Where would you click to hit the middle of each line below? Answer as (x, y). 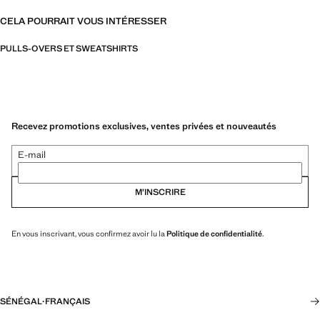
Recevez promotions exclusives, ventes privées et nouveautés (144, 126)
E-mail (32, 154)
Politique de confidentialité (214, 233)
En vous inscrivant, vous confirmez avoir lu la (89, 233)
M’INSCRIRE (160, 192)
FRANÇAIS (67, 301)
